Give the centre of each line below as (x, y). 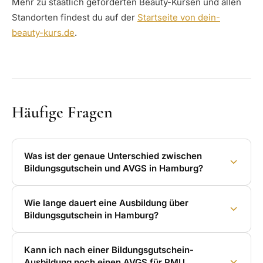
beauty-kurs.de (43, 32)
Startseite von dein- (179, 17)
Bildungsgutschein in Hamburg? (91, 215)
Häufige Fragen (62, 112)
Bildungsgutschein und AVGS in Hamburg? (114, 168)
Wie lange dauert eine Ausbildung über (106, 203)
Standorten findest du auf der (75, 17)
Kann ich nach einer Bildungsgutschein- (109, 249)
